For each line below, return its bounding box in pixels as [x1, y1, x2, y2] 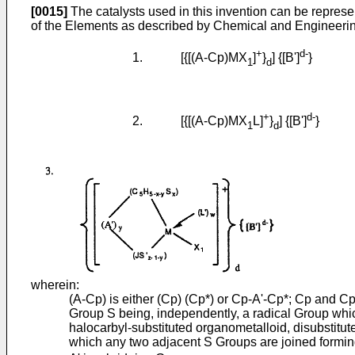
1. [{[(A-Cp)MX [31, 51, 247, 65]
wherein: [31, 278, 79, 292]
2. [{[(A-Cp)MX [31, 114, 247, 128]
